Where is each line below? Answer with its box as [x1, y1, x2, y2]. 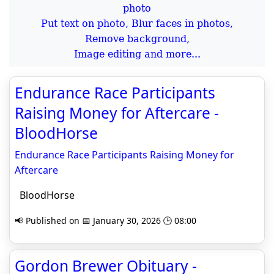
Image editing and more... [73, 48, 201, 60]
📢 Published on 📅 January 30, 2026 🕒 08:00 [15, 215, 196, 226]
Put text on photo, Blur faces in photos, [41, 18, 233, 29]
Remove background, [84, 33, 190, 45]
